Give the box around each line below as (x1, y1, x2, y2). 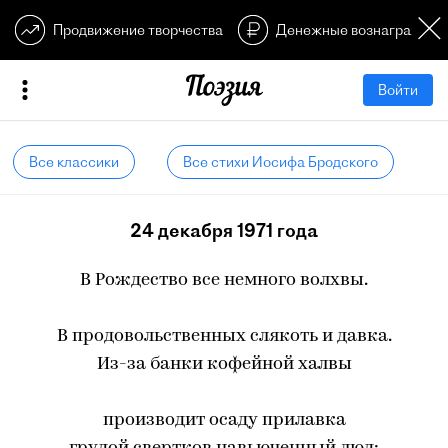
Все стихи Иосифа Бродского (182, 153, 378, 171)
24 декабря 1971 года (130, 219, 318, 242)
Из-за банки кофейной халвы (96, 355, 352, 374)
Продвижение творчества (53, 21, 223, 39)
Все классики (29, 153, 120, 171)
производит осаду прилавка (102, 411, 346, 430)
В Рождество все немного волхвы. (80, 271, 368, 290)
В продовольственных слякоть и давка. (56, 327, 392, 346)
